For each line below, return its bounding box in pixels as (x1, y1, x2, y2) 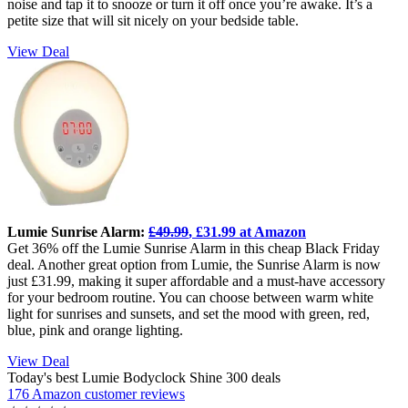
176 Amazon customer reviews (7, 386, 185, 403)
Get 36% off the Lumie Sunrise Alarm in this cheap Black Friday (7, 240, 380, 257)
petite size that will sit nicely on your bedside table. (7, 13, 299, 29)
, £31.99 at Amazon (189, 224, 306, 240)
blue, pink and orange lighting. (7, 322, 183, 339)
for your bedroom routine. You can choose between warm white (7, 290, 373, 306)
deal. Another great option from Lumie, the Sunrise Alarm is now (7, 257, 381, 273)
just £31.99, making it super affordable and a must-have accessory (7, 273, 385, 290)
